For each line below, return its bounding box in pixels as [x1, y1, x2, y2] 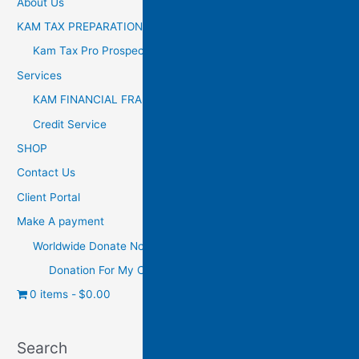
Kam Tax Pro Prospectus [33, 44, 161, 58]
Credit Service [33, 117, 107, 131]
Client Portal [17, 190, 81, 204]
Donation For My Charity [49, 264, 175, 276]
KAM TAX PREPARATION [17, 19, 143, 33]
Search [17, 337, 68, 357]
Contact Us [17, 166, 76, 179]
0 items [30, 288, 69, 301]
